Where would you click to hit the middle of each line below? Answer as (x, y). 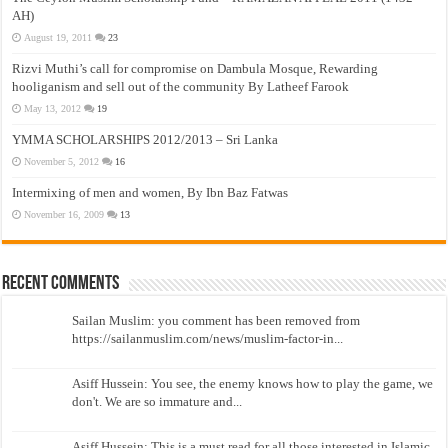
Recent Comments (61, 284)
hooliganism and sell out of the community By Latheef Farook (181, 87)
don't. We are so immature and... (157, 402)
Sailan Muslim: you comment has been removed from (216, 321)
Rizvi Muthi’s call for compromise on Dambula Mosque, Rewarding (195, 69)
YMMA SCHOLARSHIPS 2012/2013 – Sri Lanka (145, 140)
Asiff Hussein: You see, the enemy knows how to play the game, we (253, 384)
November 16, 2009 (64, 215)
